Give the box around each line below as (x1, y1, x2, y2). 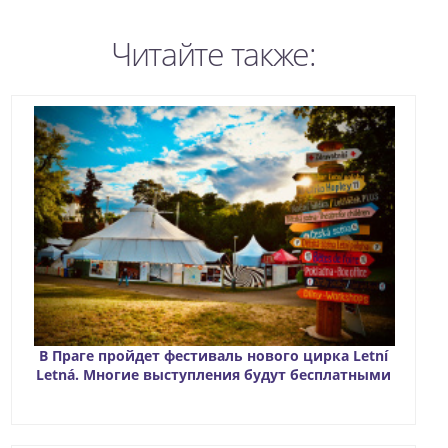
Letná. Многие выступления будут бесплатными (35, 365, 391, 385)
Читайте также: (110, 32, 316, 76)
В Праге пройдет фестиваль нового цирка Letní (38, 346, 388, 366)
